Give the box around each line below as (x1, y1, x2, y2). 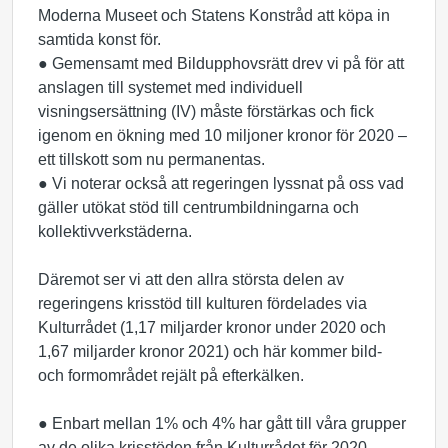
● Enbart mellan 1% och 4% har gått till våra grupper (38, 415, 406, 432)
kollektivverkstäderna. (38, 223, 192, 240)
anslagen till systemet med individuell (38, 79, 303, 96)
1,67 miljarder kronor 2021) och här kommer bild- (38, 343, 382, 360)
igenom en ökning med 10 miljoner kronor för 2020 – (38, 127, 407, 144)
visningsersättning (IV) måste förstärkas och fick (38, 103, 374, 120)
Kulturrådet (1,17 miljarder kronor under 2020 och (38, 319, 386, 336)
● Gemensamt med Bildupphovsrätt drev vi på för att (38, 55, 404, 72)
